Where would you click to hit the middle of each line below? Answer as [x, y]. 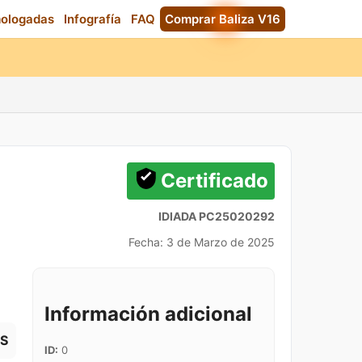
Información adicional [148, 314]
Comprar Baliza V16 [223, 19]
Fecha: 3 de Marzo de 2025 [202, 242]
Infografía [93, 19]
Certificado [215, 181]
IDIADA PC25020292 [217, 216]
